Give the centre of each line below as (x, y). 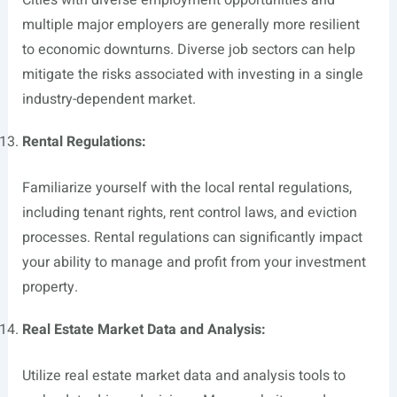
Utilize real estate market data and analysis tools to (183, 375)
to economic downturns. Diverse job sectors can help (188, 49)
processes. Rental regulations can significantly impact (192, 237)
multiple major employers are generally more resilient (191, 24)
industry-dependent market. (109, 99)
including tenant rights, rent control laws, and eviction (189, 212)
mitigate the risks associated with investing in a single (192, 74)
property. (50, 287)
